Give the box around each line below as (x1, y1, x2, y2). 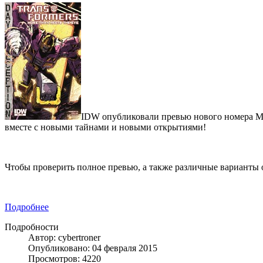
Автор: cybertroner (28, 232, 100, 242)
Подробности (5, 221, 59, 232)
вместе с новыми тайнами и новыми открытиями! (5, 122, 206, 132)
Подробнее (5, 201, 49, 212)
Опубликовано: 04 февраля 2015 (28, 242, 157, 253)
